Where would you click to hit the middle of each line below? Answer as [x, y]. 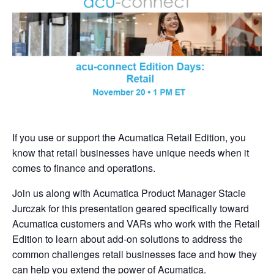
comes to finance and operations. [84, 168]
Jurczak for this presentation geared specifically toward [131, 208]
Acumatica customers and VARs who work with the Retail [136, 223]
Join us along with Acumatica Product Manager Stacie [129, 193]
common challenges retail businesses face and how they [135, 254]
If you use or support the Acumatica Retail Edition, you [129, 137]
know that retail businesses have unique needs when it [131, 152]
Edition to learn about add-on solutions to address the [128, 239]
